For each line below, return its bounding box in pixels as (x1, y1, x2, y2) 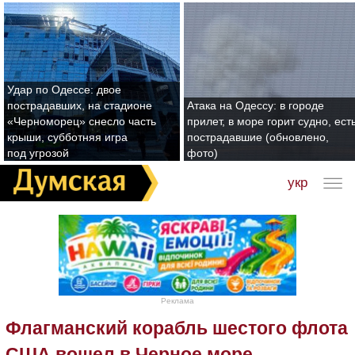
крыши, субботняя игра (7, 131, 128, 143)
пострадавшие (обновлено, (187, 131, 329, 143)
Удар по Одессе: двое (7, 83, 121, 96)
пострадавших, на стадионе (7, 99, 152, 112)
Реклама (161, 296, 194, 306)
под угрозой (7, 147, 69, 159)
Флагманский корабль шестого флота (6, 318, 348, 339)
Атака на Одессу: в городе (187, 99, 324, 112)
